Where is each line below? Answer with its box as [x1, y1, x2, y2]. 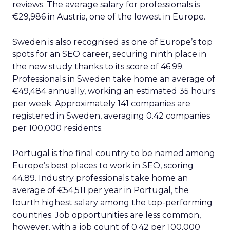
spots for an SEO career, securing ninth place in [12, 49, 206, 59]
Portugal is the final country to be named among [12, 148, 215, 158]
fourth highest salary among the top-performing [12, 198, 213, 207]
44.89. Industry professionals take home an [12, 173, 188, 183]
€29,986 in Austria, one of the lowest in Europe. [12, 12, 205, 22]
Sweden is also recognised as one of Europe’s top [12, 37, 213, 47]
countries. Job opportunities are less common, [12, 210, 201, 220]
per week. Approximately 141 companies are [12, 99, 190, 108]
